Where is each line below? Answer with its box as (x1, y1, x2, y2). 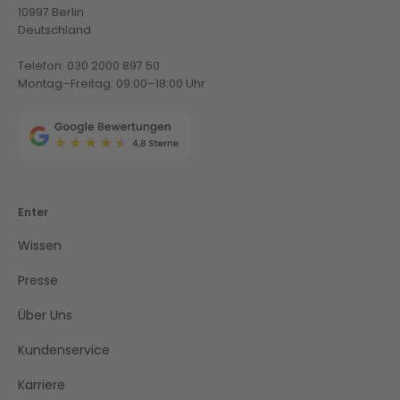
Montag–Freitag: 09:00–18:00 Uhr (18, 76, 205, 92)
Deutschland (18, 22, 91, 38)
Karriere (18, 376, 65, 395)
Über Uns (18, 306, 72, 325)
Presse (18, 271, 58, 290)
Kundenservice (18, 341, 110, 360)
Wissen (18, 237, 62, 255)
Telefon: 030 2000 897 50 (18, 58, 160, 74)
